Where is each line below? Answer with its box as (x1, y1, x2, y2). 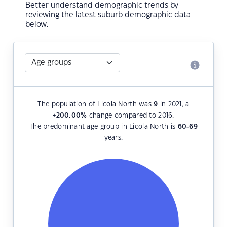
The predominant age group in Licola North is (29, 124, 178, 130)
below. (25, 21, 49, 29)
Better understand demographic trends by (25, 2, 178, 10)
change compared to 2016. (87, 112, 174, 119)
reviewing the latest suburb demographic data (25, 11, 191, 19)
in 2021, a (158, 101, 190, 108)
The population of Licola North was (37, 101, 154, 108)
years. (104, 135, 123, 141)
